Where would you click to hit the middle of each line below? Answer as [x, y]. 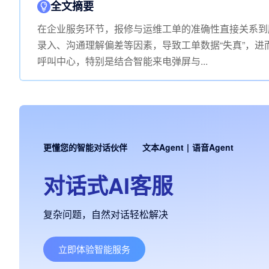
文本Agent [163, 147]
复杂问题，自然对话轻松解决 [106, 214]
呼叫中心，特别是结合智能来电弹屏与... [122, 61]
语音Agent [213, 147]
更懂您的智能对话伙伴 [85, 147]
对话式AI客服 [108, 185]
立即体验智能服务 [94, 249]
